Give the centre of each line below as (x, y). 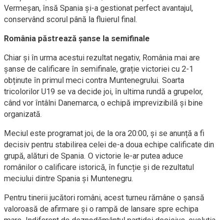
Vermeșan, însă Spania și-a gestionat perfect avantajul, (98, 8)
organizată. (23, 114)
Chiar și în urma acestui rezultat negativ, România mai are (102, 58)
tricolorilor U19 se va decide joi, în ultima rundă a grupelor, (103, 92)
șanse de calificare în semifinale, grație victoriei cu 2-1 (99, 69)
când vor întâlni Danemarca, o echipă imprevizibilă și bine (103, 103)
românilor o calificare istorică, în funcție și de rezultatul (99, 167)
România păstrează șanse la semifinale (77, 39)
